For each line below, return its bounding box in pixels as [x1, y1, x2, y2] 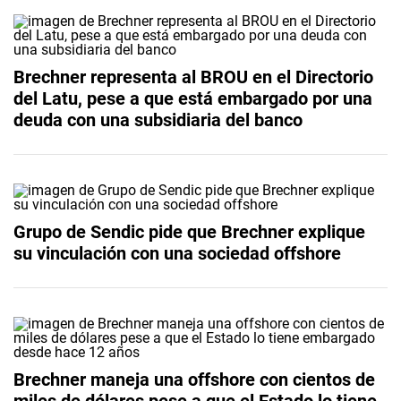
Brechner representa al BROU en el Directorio [13, 65, 373, 88]
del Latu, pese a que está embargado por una [13, 87, 372, 109]
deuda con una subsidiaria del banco [13, 108, 303, 131]
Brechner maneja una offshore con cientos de [13, 368, 375, 390]
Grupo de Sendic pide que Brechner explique [13, 220, 365, 243]
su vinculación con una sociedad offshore [13, 242, 341, 264]
